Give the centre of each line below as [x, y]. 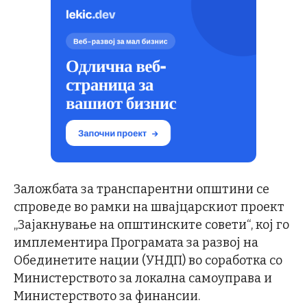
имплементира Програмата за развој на [136, 242]
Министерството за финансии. [107, 296]
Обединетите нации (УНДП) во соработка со [148, 260]
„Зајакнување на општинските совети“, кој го [151, 224]
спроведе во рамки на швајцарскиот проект [149, 207]
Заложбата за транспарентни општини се [142, 189]
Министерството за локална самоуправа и [143, 278]
